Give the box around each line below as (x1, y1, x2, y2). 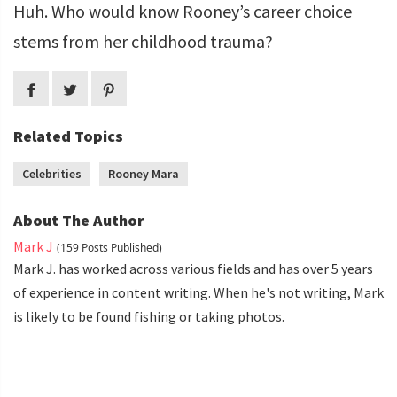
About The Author (13, 210, 144, 231)
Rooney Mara (108, 166, 179, 183)
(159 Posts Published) (57, 240, 162, 256)
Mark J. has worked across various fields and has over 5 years (13, 260, 373, 278)
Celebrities (22, 166, 82, 183)
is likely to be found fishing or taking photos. (13, 307, 284, 326)
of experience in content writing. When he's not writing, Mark (13, 284, 384, 302)
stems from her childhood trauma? (13, 30, 273, 53)
